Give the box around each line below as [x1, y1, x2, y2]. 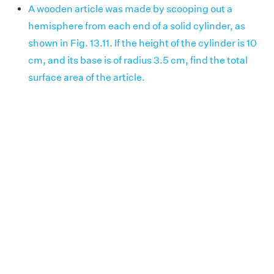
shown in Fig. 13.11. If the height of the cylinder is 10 [28, 37, 257, 49]
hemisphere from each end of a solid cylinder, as [28, 20, 245, 32]
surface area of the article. [28, 71, 145, 83]
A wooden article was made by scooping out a [28, 2, 232, 15]
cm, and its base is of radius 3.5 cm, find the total [28, 54, 248, 66]
